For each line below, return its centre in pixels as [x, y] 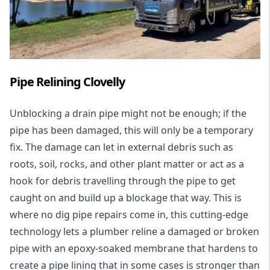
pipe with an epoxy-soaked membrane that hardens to [134, 248]
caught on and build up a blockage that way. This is [126, 197]
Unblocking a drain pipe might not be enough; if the [128, 113]
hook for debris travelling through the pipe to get [123, 181]
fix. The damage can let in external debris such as [121, 147]
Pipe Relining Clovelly [67, 81]
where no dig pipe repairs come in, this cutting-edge [129, 214]
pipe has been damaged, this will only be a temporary [131, 130]
